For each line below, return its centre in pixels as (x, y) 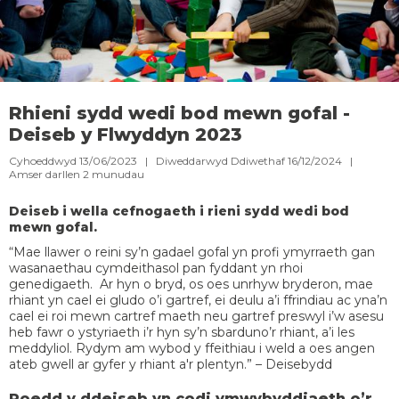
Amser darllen (45, 175)
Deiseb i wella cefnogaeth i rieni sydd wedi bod (179, 212)
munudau (118, 175)
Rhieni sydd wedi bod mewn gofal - (179, 114)
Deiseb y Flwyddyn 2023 (125, 135)
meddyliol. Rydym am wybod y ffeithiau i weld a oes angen (192, 349)
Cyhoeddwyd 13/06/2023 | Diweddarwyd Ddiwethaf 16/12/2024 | (183, 161)
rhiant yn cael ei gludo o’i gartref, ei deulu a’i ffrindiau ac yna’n (198, 301)
